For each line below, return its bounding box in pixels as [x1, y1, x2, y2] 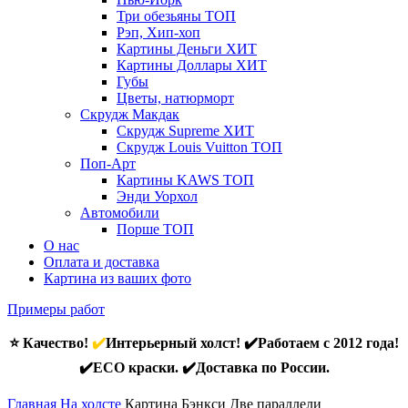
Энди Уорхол [117, 189, 198, 204]
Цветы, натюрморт [117, 90, 234, 106]
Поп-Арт [80, 156, 136, 171]
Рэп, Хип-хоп [117, 25, 200, 40]
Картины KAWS [117, 172, 223, 188]
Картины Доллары [117, 57, 236, 73]
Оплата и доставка [44, 254, 159, 270]
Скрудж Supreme [117, 123, 223, 138]
